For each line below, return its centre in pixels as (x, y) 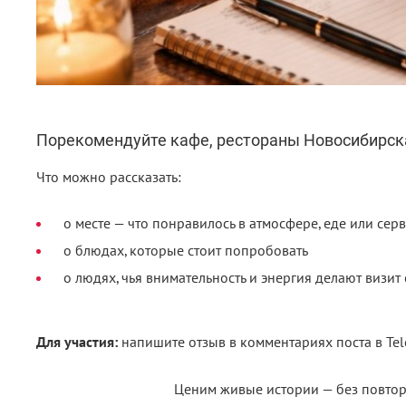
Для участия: (78, 342)
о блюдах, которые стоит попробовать (185, 251)
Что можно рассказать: (108, 177)
